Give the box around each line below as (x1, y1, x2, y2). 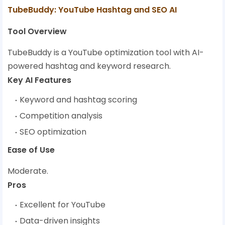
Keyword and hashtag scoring (20, 94, 137, 106)
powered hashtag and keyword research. (8, 60, 171, 72)
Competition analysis (20, 110, 102, 122)
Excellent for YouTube (20, 199, 105, 211)
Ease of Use (8, 144, 55, 156)
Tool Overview (8, 26, 67, 38)
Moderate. (8, 165, 48, 177)
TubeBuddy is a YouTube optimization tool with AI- (8, 47, 204, 59)
